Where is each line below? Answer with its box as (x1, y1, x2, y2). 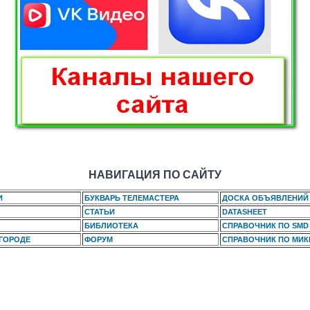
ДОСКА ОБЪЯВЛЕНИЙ (222, 194, 309, 202)
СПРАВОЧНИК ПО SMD (222, 221, 309, 230)
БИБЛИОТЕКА (84, 221, 138, 230)
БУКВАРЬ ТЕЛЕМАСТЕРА (84, 194, 179, 202)
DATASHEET (222, 208, 267, 216)
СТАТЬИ (84, 208, 115, 216)
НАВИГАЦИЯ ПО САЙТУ (89, 169, 221, 181)
